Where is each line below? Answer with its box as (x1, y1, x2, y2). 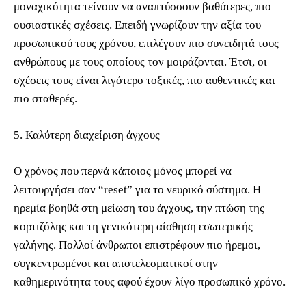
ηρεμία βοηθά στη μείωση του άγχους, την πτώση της (14, 201, 264, 215)
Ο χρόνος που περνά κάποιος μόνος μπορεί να (14, 165, 232, 178)
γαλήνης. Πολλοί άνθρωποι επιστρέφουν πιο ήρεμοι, (14, 238, 260, 252)
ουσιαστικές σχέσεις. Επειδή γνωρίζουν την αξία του (14, 18, 261, 32)
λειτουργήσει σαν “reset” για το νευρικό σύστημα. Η (14, 183, 261, 197)
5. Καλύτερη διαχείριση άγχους (14, 128, 160, 142)
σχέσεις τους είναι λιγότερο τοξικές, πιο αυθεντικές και (14, 74, 275, 87)
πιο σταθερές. (14, 92, 77, 106)
